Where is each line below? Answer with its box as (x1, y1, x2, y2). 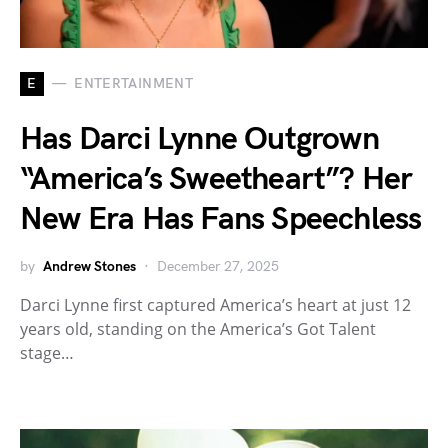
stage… (20, 341, 74, 364)
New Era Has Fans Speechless (20, 199, 422, 239)
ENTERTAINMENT (74, 75, 193, 93)
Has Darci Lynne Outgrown (20, 119, 379, 159)
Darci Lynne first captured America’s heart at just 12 (20, 293, 411, 316)
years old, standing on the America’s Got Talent (20, 317, 376, 340)
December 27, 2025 (157, 257, 279, 275)
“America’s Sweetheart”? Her (20, 159, 413, 199)
